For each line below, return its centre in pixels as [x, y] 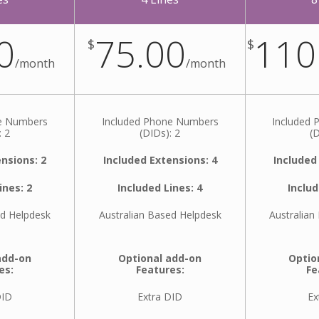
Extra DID [160, 297]
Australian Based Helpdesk [160, 215]
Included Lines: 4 [160, 187]
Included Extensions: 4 [160, 160]
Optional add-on [160, 258]
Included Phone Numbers [160, 121]
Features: [160, 269]
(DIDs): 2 [160, 133]
